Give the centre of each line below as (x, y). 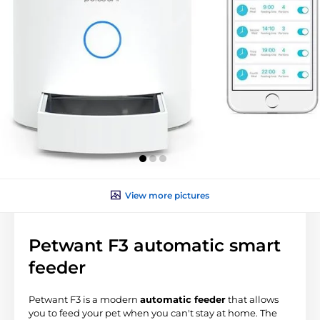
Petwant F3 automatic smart (155, 245)
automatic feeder (183, 299)
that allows (252, 299)
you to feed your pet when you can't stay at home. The (153, 312)
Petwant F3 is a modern (84, 299)
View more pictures (167, 195)
